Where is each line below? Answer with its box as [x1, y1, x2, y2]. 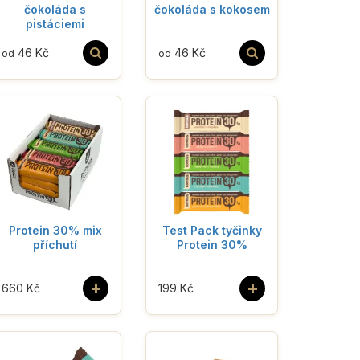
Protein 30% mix [8, 223, 102, 237]
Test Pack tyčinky [162, 223, 262, 237]
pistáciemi [26, 16, 84, 31]
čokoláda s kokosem [153, 2, 270, 16]
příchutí [33, 237, 77, 252]
